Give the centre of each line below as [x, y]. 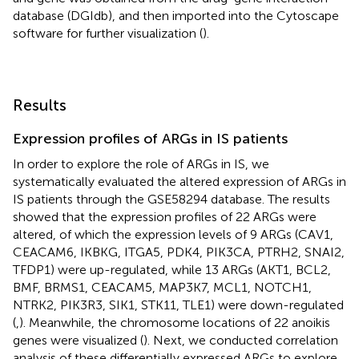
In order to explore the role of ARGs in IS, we [141, 163]
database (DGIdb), [64, 15]
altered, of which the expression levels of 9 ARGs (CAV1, [173, 234]
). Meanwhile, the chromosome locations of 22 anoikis [175, 322]
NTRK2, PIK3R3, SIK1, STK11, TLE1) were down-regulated [178, 305]
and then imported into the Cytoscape [227, 15]
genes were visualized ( [78, 340]
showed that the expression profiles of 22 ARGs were [165, 216]
